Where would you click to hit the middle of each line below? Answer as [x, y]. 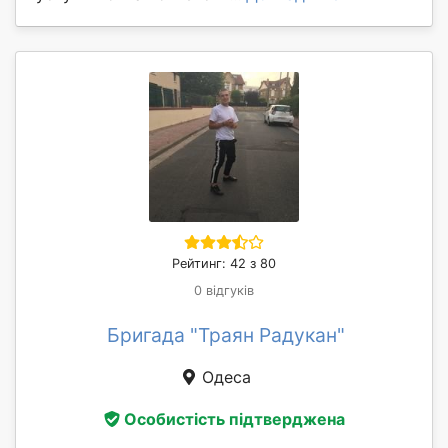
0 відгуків [224, 291]
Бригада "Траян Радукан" [226, 335]
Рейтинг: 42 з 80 [224, 264]
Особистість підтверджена [234, 418]
